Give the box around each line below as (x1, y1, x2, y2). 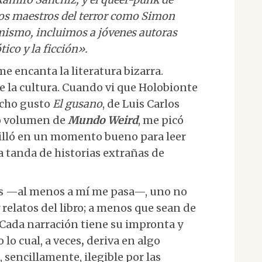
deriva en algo (84, 234, 160, 247)
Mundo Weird (68, 113, 138, 127)
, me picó (138, 113, 184, 127)
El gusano (53, 97, 102, 111)
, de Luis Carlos (102, 97, 180, 111)
